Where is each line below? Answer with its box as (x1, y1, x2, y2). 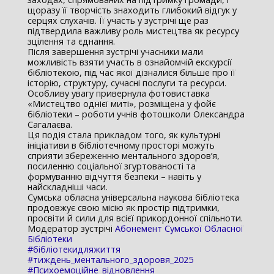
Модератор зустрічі (27, 222, 115, 234)
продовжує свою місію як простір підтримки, (27, 201, 220, 213)
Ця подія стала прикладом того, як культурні (27, 128, 220, 141)
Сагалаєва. (27, 118, 72, 130)
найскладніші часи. (27, 180, 108, 193)
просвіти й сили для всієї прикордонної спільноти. (27, 212, 243, 224)
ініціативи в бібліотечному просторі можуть (27, 139, 215, 151)
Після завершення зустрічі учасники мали (27, 45, 203, 57)
